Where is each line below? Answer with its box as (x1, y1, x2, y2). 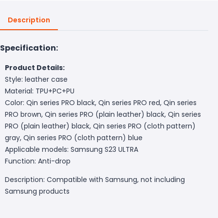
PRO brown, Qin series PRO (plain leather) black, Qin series (5, 109, 201, 119)
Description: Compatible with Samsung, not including (5, 174, 185, 184)
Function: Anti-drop (5, 156, 71, 166)
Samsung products (5, 186, 70, 196)
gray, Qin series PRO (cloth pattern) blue (5, 132, 143, 143)
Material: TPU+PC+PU (5, 86, 74, 96)
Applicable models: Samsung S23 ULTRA (5, 144, 138, 154)
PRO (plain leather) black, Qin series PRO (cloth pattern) (5, 121, 196, 131)
